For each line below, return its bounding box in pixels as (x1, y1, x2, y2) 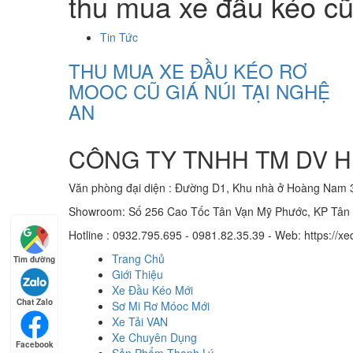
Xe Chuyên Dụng (112, 329, 197, 346)
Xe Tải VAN (112, 314, 168, 330)
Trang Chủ (112, 251, 165, 267)
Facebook (15, 339, 54, 350)
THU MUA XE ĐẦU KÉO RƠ (69, 57, 307, 85)
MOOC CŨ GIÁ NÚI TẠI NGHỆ (69, 77, 330, 106)
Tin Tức (100, 29, 138, 46)
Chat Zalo (16, 296, 53, 307)
